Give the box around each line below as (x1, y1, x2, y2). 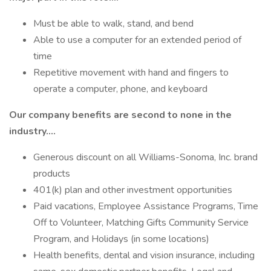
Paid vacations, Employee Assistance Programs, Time (33, 200, 258, 213)
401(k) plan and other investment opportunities (33, 183, 232, 197)
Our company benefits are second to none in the (9, 108, 232, 122)
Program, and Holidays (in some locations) (33, 232, 209, 246)
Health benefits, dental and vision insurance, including (33, 249, 255, 262)
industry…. (9, 125, 56, 138)
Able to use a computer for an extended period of (33, 33, 241, 47)
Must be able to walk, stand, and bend (33, 17, 194, 30)
